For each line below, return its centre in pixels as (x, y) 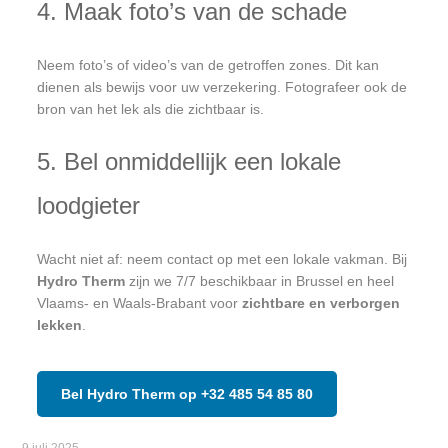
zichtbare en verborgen (321, 302)
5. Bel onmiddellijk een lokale (189, 161)
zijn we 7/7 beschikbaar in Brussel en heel (260, 280)
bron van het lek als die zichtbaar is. (151, 108)
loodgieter (89, 205)
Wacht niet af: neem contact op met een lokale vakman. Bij (222, 258)
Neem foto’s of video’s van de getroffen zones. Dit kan (208, 64)
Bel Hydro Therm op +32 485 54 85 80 (187, 393)
